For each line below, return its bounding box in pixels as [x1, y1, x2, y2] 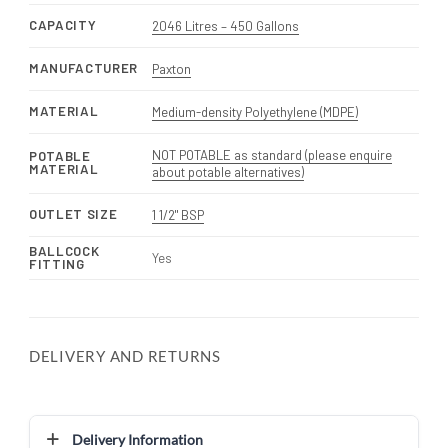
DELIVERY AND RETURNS [29, 347, 221, 366]
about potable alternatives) [151, 163, 304, 180]
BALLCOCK [29, 243, 100, 260]
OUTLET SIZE [29, 206, 118, 223]
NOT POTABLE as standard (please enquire [151, 146, 392, 163]
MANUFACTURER [29, 60, 138, 77]
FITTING [29, 256, 85, 273]
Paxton [151, 60, 191, 77]
